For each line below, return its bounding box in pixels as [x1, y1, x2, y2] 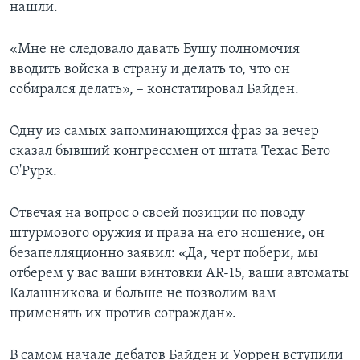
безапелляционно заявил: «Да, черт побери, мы [10, 245, 318, 261]
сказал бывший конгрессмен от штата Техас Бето [10, 143, 330, 159]
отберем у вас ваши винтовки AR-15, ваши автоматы [10, 265, 349, 281]
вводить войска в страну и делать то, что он [10, 61, 290, 77]
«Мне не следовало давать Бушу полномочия [10, 41, 300, 57]
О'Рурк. [10, 163, 57, 179]
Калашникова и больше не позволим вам [10, 285, 276, 301]
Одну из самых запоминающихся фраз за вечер [10, 123, 319, 139]
